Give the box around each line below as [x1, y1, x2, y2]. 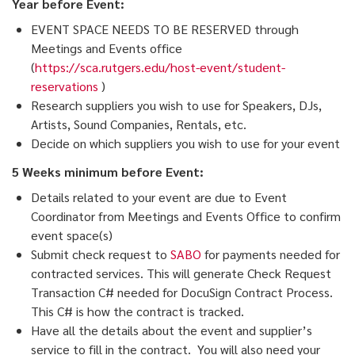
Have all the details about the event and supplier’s [31, 322, 312, 339]
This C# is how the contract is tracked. [31, 303, 244, 320]
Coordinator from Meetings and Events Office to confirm [31, 208, 341, 225]
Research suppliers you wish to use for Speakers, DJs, [31, 97, 322, 114]
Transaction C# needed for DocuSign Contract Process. [31, 284, 336, 301]
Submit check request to [31, 246, 170, 263]
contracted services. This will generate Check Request [31, 265, 331, 282]
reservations [31, 78, 98, 95]
